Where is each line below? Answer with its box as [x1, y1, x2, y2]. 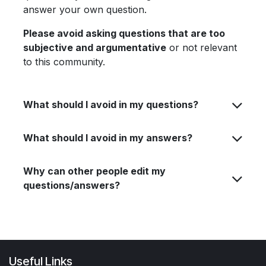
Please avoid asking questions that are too [23, 27, 225, 39]
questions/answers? [23, 179, 120, 191]
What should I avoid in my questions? [23, 98, 198, 110]
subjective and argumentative [23, 41, 166, 53]
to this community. [23, 55, 105, 68]
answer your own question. [23, 3, 147, 15]
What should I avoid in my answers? [23, 131, 192, 144]
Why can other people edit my [23, 164, 166, 177]
